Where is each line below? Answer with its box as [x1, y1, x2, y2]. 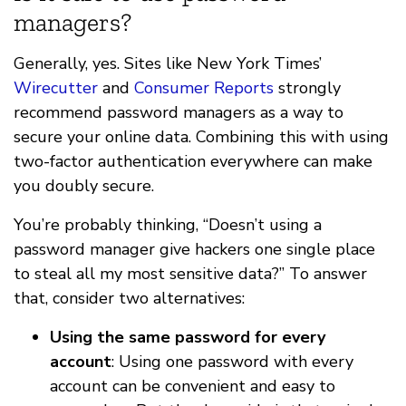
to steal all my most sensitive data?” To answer [14, 263, 367, 285]
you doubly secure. [14, 175, 154, 198]
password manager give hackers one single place [14, 238, 375, 261]
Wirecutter [14, 77, 98, 100]
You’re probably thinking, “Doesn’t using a [14, 214, 322, 237]
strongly [274, 77, 341, 100]
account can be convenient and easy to [50, 375, 335, 398]
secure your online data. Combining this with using [14, 126, 389, 149]
